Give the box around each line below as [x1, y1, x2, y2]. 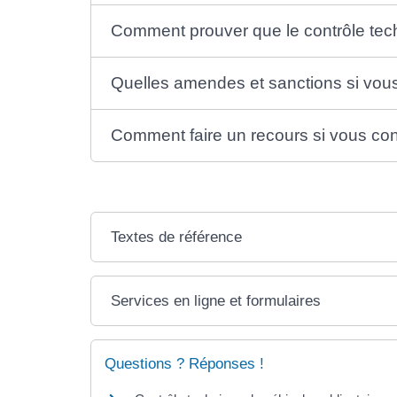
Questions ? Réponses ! [105, 355, 264, 373]
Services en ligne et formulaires [111, 292, 322, 310]
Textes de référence [111, 229, 243, 246]
